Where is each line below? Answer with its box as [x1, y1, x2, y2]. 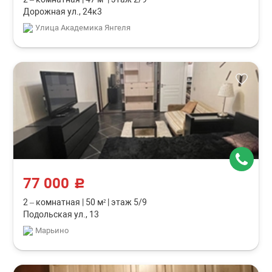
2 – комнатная [23, 197, 83, 207]
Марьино [35, 226, 69, 235]
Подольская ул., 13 [23, 209, 100, 219]
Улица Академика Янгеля [35, 23, 131, 32]
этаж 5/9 [109, 197, 148, 207]
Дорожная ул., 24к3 [23, 7, 103, 16]
